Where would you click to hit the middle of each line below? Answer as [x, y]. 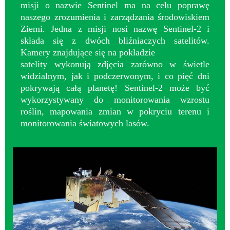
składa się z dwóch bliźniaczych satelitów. [115, 40]
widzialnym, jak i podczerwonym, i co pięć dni [115, 76]
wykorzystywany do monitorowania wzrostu [115, 99]
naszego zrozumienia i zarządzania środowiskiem [115, 17]
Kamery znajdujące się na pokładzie [88, 52]
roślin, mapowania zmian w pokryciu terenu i [115, 111]
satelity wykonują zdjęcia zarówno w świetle [115, 64]
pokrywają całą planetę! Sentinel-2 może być [115, 88]
